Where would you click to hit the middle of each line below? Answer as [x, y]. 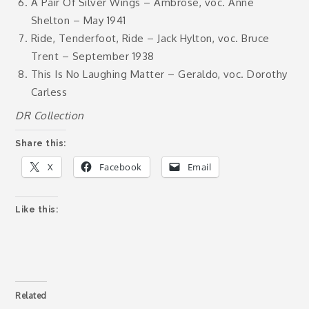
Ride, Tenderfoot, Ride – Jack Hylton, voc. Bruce [150, 38]
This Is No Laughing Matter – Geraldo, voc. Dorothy [159, 74]
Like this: [37, 210]
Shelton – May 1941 [78, 20]
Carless [49, 92]
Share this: [41, 143]
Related [31, 296]
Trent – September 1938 [92, 56]
